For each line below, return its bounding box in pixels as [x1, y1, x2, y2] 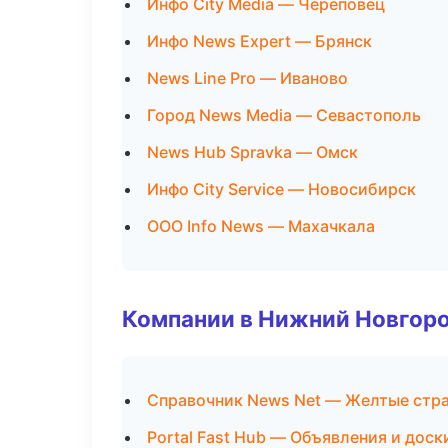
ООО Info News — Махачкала [147, 216, 375, 236]
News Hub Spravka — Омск [147, 142, 358, 162]
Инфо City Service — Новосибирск [147, 179, 416, 199]
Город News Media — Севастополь [147, 105, 421, 125]
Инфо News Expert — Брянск [147, 31, 372, 51]
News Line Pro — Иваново [147, 68, 348, 88]
